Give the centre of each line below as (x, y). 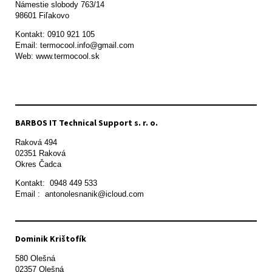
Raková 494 (36, 143)
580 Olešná (35, 259)
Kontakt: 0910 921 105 (55, 35)
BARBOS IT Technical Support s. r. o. (87, 123)
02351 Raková (42, 154)
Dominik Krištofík (51, 239)
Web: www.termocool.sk (57, 56)
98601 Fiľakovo (42, 16)
